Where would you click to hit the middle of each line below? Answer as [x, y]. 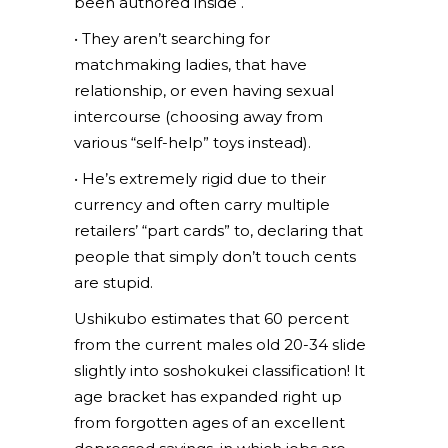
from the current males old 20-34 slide [220, 344]
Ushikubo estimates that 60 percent [211, 318]
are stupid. [113, 282]
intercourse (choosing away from [198, 116]
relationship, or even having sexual [204, 90]
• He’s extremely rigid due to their [200, 178]
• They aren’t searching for [172, 38]
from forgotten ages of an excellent [209, 422]
